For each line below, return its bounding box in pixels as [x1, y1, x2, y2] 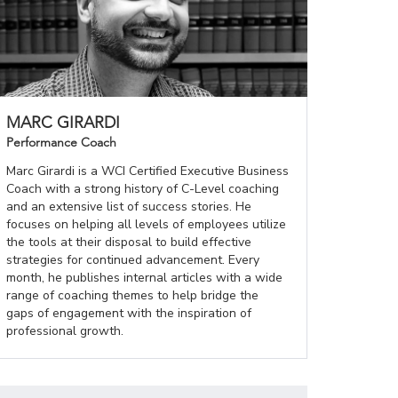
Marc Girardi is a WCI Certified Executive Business [6, 162, 289, 179]
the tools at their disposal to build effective [6, 233, 251, 251]
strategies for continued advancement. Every [6, 251, 259, 268]
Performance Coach [6, 133, 116, 150]
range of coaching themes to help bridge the [6, 286, 259, 304]
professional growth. [6, 322, 123, 339]
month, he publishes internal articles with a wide [6, 268, 283, 286]
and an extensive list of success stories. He [6, 197, 251, 215]
